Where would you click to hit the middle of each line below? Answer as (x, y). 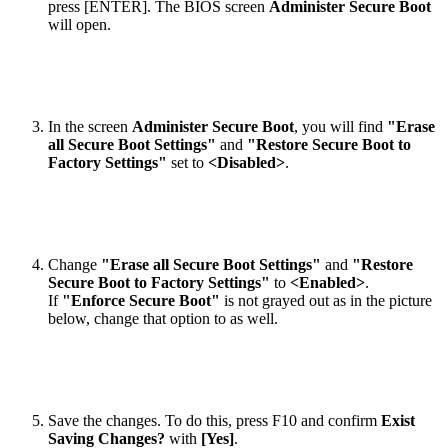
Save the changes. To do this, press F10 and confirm (214, 421)
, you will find (340, 127)
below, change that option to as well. (163, 319)
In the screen (90, 127)
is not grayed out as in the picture (326, 301)
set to (187, 163)
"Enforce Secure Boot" (141, 301)
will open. (79, 25)
